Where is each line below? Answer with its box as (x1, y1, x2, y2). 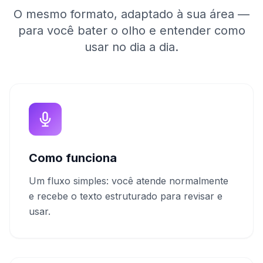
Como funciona (29, 151, 117, 165)
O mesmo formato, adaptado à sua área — (14, 7, 249, 21)
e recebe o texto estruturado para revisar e (29, 190, 222, 202)
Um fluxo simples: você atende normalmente (29, 175, 228, 187)
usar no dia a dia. (85, 40, 178, 54)
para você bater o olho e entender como (18, 23, 245, 38)
